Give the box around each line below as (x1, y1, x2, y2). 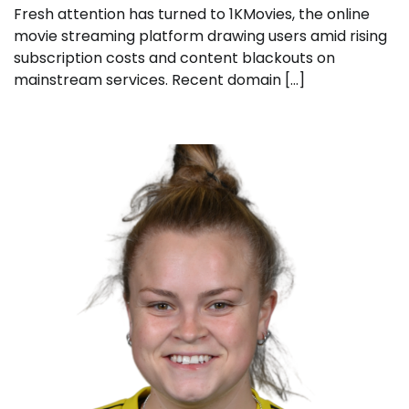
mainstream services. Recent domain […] (14, 69, 305, 91)
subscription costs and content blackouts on (14, 47, 335, 69)
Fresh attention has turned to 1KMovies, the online (14, 4, 370, 26)
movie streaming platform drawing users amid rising (14, 26, 387, 47)
